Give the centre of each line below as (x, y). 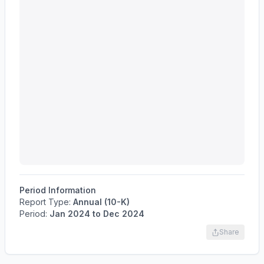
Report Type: (46, 202)
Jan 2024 (70, 214)
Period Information (58, 190)
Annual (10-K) (101, 202)
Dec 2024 (124, 214)
